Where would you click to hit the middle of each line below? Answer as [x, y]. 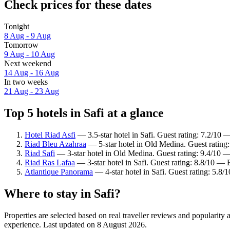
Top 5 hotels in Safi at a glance [84, 113]
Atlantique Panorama [59, 171]
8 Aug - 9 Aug [27, 36]
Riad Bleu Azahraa [55, 144]
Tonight [17, 27]
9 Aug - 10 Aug [30, 54]
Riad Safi [40, 153]
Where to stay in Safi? [62, 193]
